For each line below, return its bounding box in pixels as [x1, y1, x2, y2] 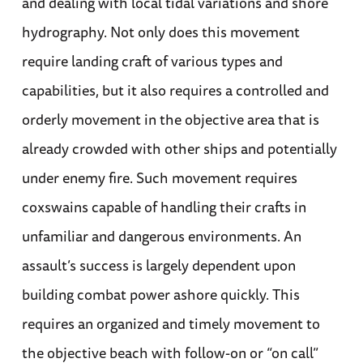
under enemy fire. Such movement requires [21, 165, 297, 189]
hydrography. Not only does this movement [21, 19, 300, 43]
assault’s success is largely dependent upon [21, 253, 296, 276]
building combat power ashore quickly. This [21, 282, 300, 305]
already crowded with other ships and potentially [21, 136, 337, 160]
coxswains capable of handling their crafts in [21, 194, 306, 218]
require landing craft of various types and [21, 49, 283, 72]
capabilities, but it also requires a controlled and [21, 78, 329, 101]
